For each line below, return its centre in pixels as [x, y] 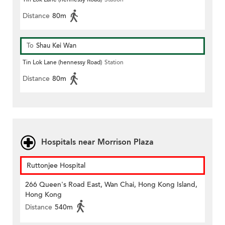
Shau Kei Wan [56, 46]
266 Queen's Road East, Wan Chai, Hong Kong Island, [111, 185]
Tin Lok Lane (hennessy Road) [62, 63]
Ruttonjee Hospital [56, 166]
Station [114, 63]
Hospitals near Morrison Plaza [97, 142]
